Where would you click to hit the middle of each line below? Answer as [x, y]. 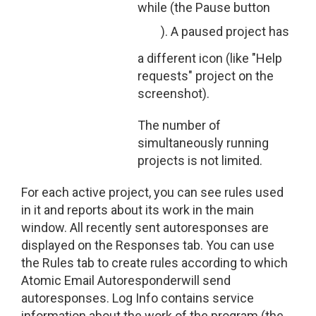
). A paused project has [225, 32]
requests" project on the [206, 76]
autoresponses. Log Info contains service [138, 298]
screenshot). [174, 93]
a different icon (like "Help [210, 58]
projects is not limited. [200, 160]
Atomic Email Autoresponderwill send [126, 280]
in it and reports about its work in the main [138, 210]
